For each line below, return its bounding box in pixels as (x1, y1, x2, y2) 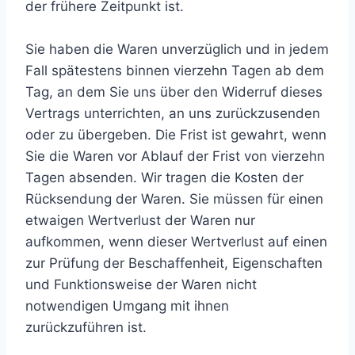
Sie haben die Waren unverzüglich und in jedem (25, 41, 329, 57)
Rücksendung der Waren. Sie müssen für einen (25, 191, 323, 207)
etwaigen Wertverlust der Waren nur (25, 212, 255, 228)
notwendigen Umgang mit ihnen (25, 298, 229, 314)
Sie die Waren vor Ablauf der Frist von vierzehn (25, 148, 325, 164)
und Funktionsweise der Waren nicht (25, 277, 257, 292)
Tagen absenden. (25, 170, 137, 185)
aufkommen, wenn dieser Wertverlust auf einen (25, 234, 327, 250)
